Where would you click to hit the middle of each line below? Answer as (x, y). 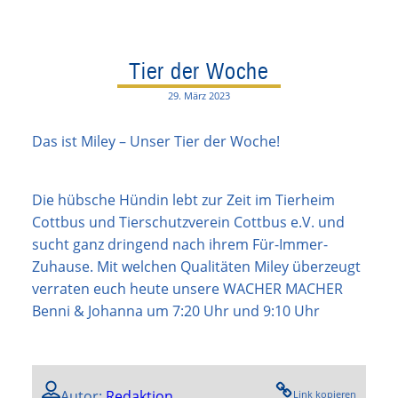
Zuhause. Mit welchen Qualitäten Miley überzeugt (196, 266)
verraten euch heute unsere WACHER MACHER (187, 288)
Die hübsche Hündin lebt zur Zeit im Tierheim (183, 199)
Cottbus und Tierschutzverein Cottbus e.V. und (188, 222)
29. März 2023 (199, 95)
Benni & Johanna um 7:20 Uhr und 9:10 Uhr (176, 310)
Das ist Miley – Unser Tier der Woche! (156, 141)
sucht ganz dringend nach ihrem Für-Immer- (180, 244)
